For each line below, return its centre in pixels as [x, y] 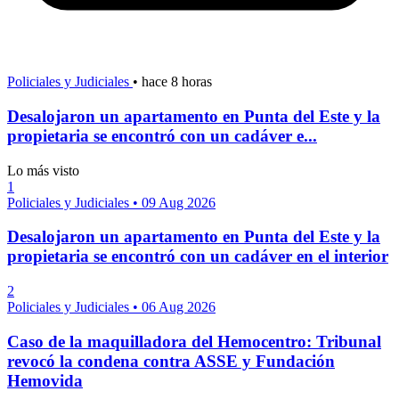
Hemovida [45, 380]
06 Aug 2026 [179, 306]
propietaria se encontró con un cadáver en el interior [198, 256]
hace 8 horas [177, 82]
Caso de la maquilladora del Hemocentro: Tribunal [194, 341]
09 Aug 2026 [179, 202]
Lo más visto [43, 170]
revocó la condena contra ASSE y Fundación [171, 361]
